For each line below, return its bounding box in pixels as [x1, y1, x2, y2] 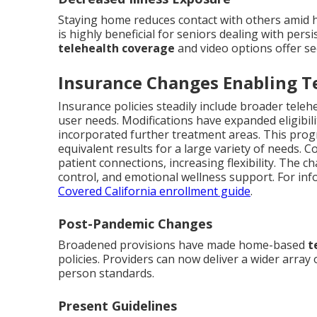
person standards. [58, 265, 154, 282]
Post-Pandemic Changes [58, 215, 212, 233]
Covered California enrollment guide [58, 183, 250, 200]
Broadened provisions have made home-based [58, 237, 308, 253]
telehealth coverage [58, 40, 175, 57]
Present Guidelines [58, 297, 177, 315]
